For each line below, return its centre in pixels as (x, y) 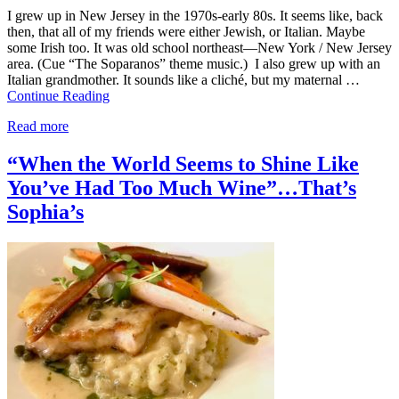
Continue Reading (58, 96)
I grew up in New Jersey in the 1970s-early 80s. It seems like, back (195, 16)
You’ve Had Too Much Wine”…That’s (182, 188)
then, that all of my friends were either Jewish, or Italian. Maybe (186, 32)
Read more (38, 126)
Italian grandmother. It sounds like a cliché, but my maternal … (183, 80)
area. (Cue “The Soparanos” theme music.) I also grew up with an (194, 64)
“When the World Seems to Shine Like (183, 164)
